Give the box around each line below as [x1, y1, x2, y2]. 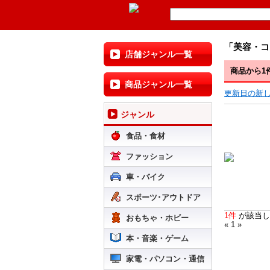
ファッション [126, 152, 173, 161]
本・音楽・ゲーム [126, 234, 189, 243]
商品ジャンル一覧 [125, 80, 192, 89]
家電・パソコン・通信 [126, 254, 204, 263]
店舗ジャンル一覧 [125, 49, 192, 59]
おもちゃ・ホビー [126, 213, 189, 222]
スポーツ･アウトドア [126, 193, 201, 202]
